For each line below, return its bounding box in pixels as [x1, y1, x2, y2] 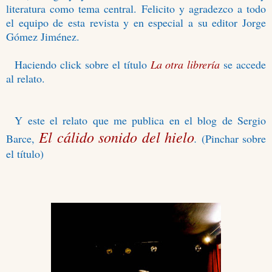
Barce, [6, 131, 39, 146]
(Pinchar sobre [201, 131, 267, 146]
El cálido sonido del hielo [39, 127, 195, 147]
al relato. [6, 71, 45, 86]
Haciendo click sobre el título [15, 57, 151, 72]
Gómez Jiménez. [6, 29, 80, 44]
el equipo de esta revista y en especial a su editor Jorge [6, 15, 266, 30]
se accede [223, 57, 267, 72]
